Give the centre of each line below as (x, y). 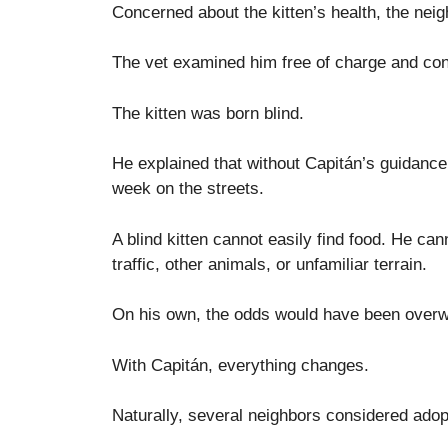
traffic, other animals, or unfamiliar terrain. (269, 264)
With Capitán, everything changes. (240, 365)
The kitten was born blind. (208, 113)
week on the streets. (188, 189)
